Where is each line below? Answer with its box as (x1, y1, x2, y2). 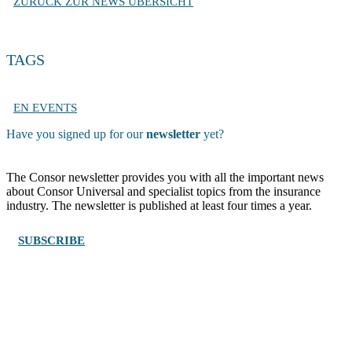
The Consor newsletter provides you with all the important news (6, 170, 324, 185)
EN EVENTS (13, 101, 77, 115)
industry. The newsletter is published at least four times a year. (6, 199, 312, 213)
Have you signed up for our (6, 127, 146, 141)
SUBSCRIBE (18, 234, 85, 247)
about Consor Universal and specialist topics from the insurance (6, 185, 321, 199)
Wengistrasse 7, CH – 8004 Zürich (6, 315, 159, 328)
